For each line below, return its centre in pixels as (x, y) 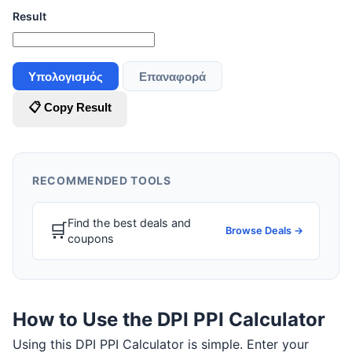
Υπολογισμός (66, 76)
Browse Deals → (264, 230)
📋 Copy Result (70, 107)
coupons (91, 238)
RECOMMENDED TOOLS (102, 180)
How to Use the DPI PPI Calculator (169, 319)
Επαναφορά (172, 76)
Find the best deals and (129, 222)
